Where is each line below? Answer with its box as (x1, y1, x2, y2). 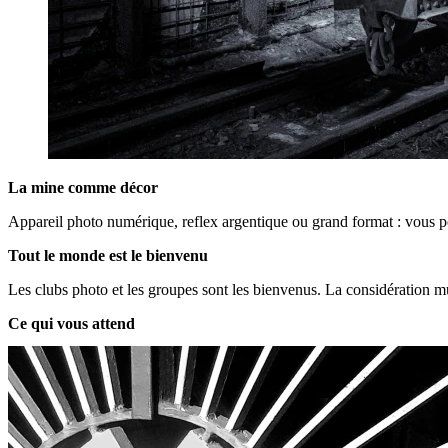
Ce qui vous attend (8, 314, 135, 332)
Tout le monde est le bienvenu (8, 246, 208, 264)
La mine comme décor (8, 178, 158, 196)
